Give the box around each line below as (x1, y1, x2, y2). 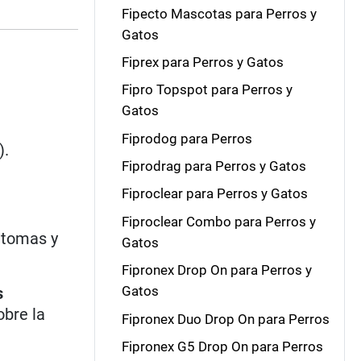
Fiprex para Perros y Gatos (121, 53, 284, 70)
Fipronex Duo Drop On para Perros (121, 310, 330, 327)
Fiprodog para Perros (121, 130, 252, 147)
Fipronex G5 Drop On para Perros (121, 338, 323, 355)
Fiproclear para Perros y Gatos (121, 185, 308, 202)
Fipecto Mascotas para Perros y (121, 5, 317, 22)
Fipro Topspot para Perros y (121, 81, 293, 98)
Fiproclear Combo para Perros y (121, 213, 316, 230)
